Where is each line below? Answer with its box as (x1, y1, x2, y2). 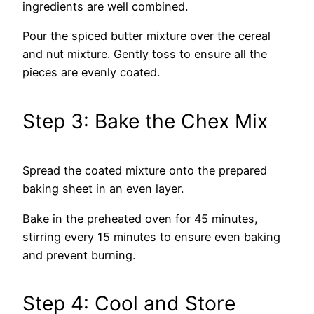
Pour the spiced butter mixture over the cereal (22, 29, 271, 43)
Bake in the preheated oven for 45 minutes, (22, 211, 258, 226)
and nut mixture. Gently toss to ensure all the (22, 47, 267, 62)
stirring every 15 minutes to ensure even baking (22, 229, 280, 244)
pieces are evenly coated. (22, 65, 160, 80)
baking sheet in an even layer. (22, 182, 184, 196)
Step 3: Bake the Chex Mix (22, 109, 268, 133)
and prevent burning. (22, 247, 135, 262)
